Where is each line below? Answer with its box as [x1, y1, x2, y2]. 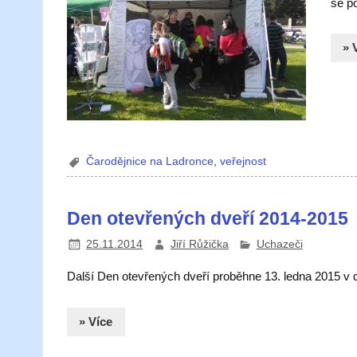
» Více [79, 314, 113, 328]
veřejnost [220, 155, 267, 168]
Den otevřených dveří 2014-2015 [67, 208, 349, 229]
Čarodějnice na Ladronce [86, 155, 214, 168]
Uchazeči [256, 238, 303, 251]
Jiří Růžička [170, 238, 229, 251]
